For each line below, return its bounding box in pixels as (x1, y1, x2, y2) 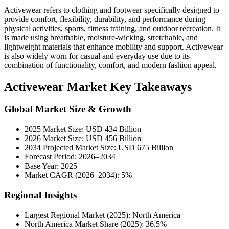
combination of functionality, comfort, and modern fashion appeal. (4, 60, 217, 70)
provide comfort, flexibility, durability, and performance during (4, 14, 205, 24)
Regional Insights (4, 189, 77, 200)
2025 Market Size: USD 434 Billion (25, 125, 141, 134)
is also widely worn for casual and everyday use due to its (4, 51, 190, 60)
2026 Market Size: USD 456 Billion (25, 134, 141, 143)
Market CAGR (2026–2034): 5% (25, 171, 132, 180)
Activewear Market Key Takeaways (4, 80, 192, 94)
